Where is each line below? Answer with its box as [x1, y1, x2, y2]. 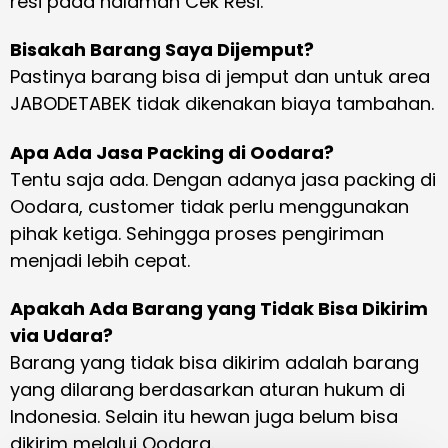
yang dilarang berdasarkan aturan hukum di [10, 377, 405, 403]
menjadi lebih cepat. [10, 247, 190, 273]
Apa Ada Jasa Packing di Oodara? [10, 139, 334, 165]
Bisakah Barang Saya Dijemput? [10, 37, 314, 63]
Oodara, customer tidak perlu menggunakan [10, 193, 409, 219]
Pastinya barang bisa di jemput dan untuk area [10, 64, 430, 90]
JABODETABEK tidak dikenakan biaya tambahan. [10, 91, 434, 117]
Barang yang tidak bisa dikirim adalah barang [10, 350, 419, 376]
